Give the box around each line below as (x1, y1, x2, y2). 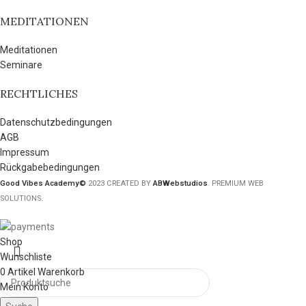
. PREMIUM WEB (208, 179, 264, 189)
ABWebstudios (153, 179, 208, 189)
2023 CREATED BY (86, 179, 153, 189)
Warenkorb (38, 266, 85, 278)
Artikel (8, 266, 36, 278)
